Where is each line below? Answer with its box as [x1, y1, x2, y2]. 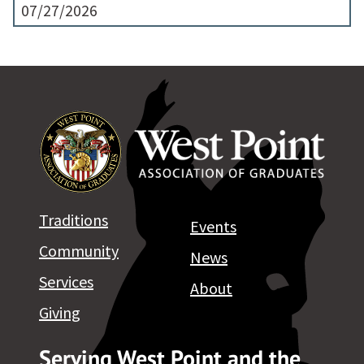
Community [39, 240, 119, 261]
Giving [39, 301, 80, 323]
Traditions [39, 209, 108, 230]
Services [39, 271, 93, 292]
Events [190, 215, 236, 236]
